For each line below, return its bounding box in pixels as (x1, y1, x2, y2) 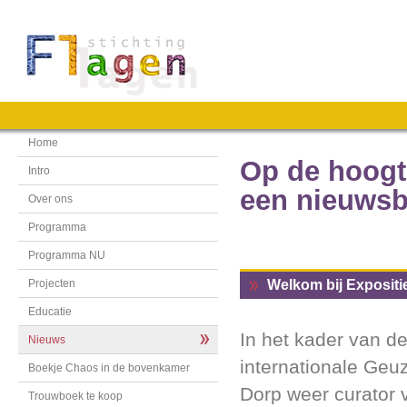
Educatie (28, 305, 72, 318)
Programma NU (28, 249, 105, 262)
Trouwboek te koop (28, 390, 123, 402)
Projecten (28, 277, 75, 290)
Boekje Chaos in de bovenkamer (28, 362, 190, 374)
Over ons (28, 193, 73, 205)
